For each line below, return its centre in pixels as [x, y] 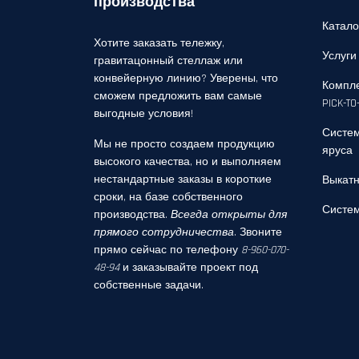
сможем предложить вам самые [178, 96]
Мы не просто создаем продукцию [184, 144]
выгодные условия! [143, 114]
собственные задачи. [149, 285]
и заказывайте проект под [189, 268]
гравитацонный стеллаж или [168, 61]
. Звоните [258, 232]
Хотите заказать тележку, [159, 43]
